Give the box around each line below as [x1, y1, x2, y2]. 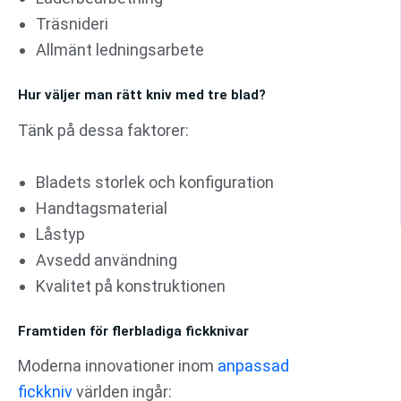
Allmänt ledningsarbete [36, 40, 204, 60]
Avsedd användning [36, 250, 177, 269]
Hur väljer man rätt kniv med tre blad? [18, 87, 266, 104]
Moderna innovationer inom [18, 356, 218, 376]
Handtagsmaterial [36, 198, 167, 218]
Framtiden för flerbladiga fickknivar [18, 322, 249, 339]
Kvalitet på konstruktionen [36, 276, 226, 295]
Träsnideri [36, 14, 108, 34]
